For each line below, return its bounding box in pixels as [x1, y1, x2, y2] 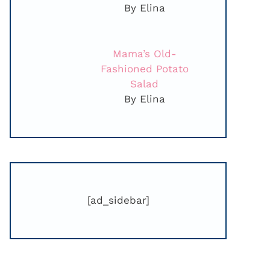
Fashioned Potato [100, 63, 189, 75]
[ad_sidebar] [87, 194, 149, 207]
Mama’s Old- [112, 48, 177, 60]
